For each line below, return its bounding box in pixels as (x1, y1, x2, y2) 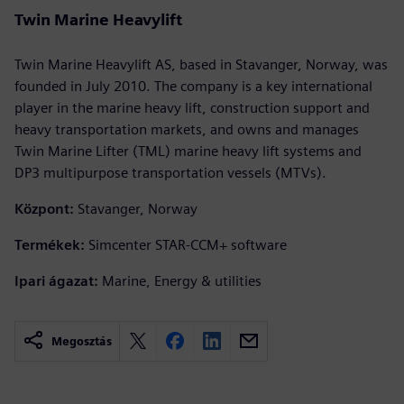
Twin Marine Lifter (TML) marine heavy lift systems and (14, 142, 362, 160)
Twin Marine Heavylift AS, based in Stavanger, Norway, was (14, 55, 388, 73)
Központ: (14, 199, 74, 217)
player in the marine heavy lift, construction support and (14, 98, 370, 116)
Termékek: (14, 235, 85, 253)
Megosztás (51, 334, 112, 348)
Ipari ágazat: (14, 271, 98, 289)
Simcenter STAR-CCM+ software (88, 235, 287, 253)
